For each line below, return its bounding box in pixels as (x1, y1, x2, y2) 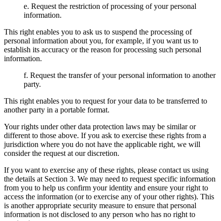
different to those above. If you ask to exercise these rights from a (4, 131, 206, 140)
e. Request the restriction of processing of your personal (24, 1, 196, 10)
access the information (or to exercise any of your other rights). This (4, 192, 214, 201)
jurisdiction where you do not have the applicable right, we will (4, 140, 200, 148)
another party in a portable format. (4, 105, 110, 114)
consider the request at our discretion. (4, 148, 119, 157)
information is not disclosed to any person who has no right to (4, 210, 195, 219)
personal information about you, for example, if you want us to (4, 36, 198, 45)
